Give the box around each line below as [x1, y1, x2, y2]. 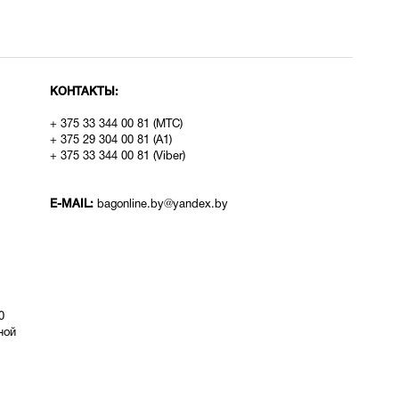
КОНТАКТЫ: [49, 87, 118, 97]
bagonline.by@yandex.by [96, 199, 228, 210]
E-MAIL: [49, 199, 97, 209]
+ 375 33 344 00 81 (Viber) [49, 151, 185, 162]
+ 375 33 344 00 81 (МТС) [49, 119, 183, 130]
